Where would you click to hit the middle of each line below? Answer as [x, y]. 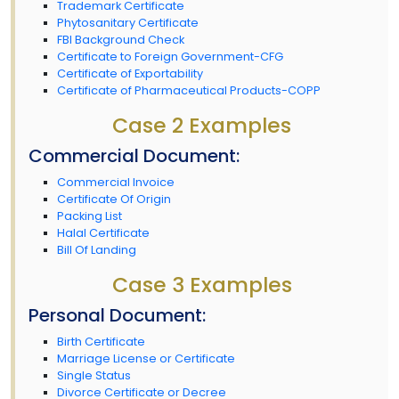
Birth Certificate [101, 341]
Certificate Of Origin [114, 199]
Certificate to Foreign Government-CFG [170, 56]
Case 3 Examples [202, 284]
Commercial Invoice [116, 182]
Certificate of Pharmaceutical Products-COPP [189, 90]
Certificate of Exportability [130, 73]
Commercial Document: [134, 155]
